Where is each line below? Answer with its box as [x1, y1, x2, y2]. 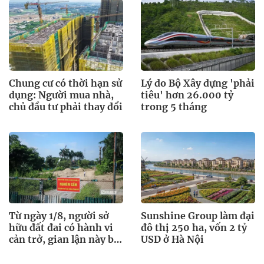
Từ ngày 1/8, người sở [9, 210, 109, 222]
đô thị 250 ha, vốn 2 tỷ [141, 222, 247, 233]
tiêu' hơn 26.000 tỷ [141, 88, 233, 101]
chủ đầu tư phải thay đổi [9, 100, 123, 113]
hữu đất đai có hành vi [9, 222, 113, 233]
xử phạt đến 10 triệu [9, 245, 104, 257]
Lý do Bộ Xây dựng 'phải [141, 77, 255, 89]
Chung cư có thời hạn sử [9, 77, 122, 89]
